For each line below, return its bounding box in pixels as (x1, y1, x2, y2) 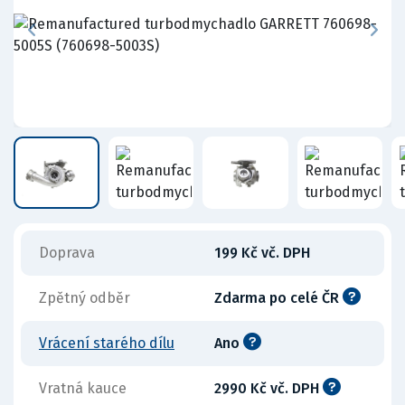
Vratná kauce (39, 380, 127, 397)
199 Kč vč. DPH (214, 244, 310, 261)
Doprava (39, 244, 95, 261)
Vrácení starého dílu (39, 334, 174, 352)
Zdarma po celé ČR (214, 289, 343, 306)
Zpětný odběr (39, 289, 130, 306)
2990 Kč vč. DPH (214, 380, 323, 397)
